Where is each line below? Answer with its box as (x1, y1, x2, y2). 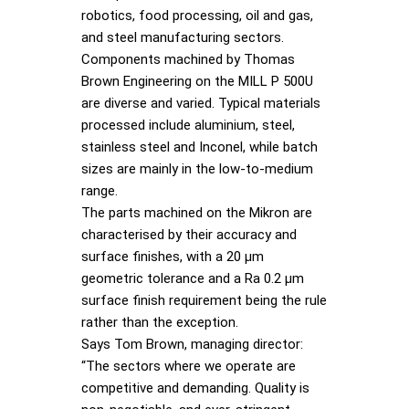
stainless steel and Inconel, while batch (81, 139, 318, 156)
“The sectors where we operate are (81, 358, 296, 375)
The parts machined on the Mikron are (81, 204, 312, 222)
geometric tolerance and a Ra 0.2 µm (81, 270, 304, 288)
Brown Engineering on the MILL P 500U (81, 73, 313, 90)
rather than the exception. (81, 314, 238, 331)
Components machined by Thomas (81, 51, 295, 68)
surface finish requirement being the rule (81, 292, 327, 309)
